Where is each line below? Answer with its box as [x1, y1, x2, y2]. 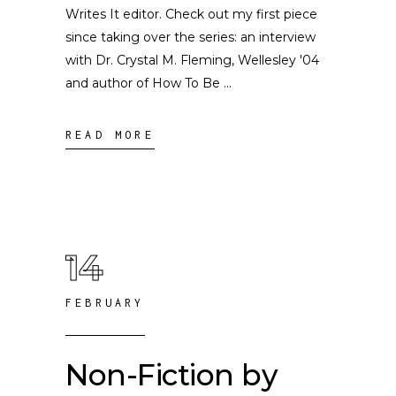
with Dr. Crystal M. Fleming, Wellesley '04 [65, 52, 319, 68]
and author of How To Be [65, 75, 224, 91]
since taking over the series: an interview [65, 29, 316, 45]
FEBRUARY [65, 296, 145, 309]
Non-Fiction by [65, 357, 278, 392]
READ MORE [65, 128, 155, 141]
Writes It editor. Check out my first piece [65, 6, 317, 22]
